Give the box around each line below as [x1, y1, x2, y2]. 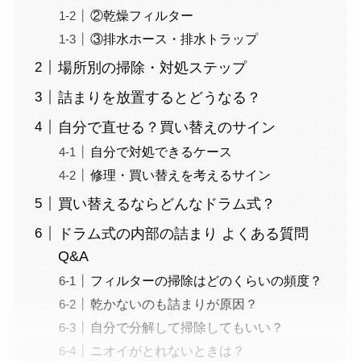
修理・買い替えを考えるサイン [89, 167, 271, 182]
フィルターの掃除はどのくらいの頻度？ [89, 272, 322, 288]
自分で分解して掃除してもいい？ [89, 319, 284, 334]
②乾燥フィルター [89, 7, 193, 23]
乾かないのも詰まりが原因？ [89, 296, 258, 311]
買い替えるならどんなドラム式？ [57, 195, 276, 212]
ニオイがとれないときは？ [89, 342, 245, 358]
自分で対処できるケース [89, 143, 232, 159]
